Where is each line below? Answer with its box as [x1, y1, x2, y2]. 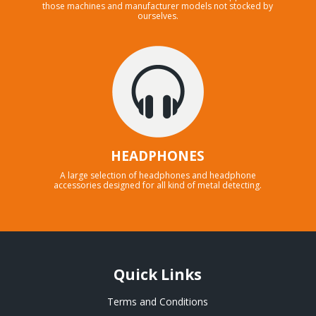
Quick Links [114, 264, 202, 284]
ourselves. [137, 9, 178, 22]
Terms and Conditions [107, 294, 209, 308]
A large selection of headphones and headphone [59, 169, 256, 182]
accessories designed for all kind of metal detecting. [54, 179, 262, 192]
